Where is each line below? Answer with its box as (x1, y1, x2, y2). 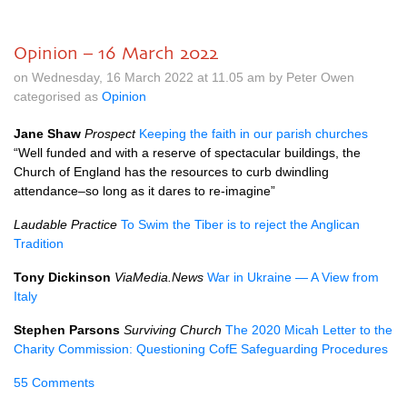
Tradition (14, 236, 64, 251)
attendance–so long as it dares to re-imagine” (14, 184, 275, 198)
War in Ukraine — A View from (207, 270, 379, 284)
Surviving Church (124, 323, 222, 337)
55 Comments (14, 375, 94, 390)
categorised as (14, 89, 102, 104)
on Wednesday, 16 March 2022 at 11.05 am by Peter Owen (14, 70, 354, 84)
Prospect (84, 126, 135, 141)
